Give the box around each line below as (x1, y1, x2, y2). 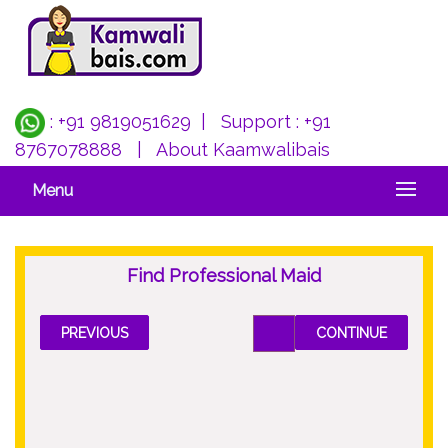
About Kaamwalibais (156, 139, 330, 160)
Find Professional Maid (127, 265, 321, 286)
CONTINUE (316, 324, 387, 341)
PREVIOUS (61, 324, 128, 341)
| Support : (191, 110, 304, 132)
